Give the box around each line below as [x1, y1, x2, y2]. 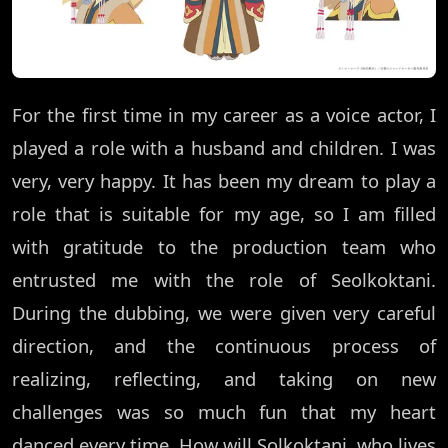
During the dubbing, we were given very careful [12, 300, 436, 326]
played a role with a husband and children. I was [12, 135, 436, 161]
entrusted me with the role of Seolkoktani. [12, 267, 436, 293]
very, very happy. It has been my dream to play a [12, 168, 436, 194]
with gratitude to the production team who [12, 234, 436, 260]
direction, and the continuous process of [12, 333, 436, 359]
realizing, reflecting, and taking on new [12, 366, 436, 392]
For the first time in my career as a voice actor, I [12, 102, 436, 128]
